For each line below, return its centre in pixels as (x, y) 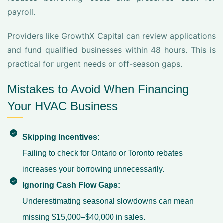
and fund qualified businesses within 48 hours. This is (111, 50)
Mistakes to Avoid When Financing (98, 89)
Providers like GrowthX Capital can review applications (111, 36)
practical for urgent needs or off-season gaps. (95, 64)
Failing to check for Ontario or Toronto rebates (103, 153)
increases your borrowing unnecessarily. (93, 169)
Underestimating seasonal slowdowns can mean (108, 201)
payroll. (21, 12)
